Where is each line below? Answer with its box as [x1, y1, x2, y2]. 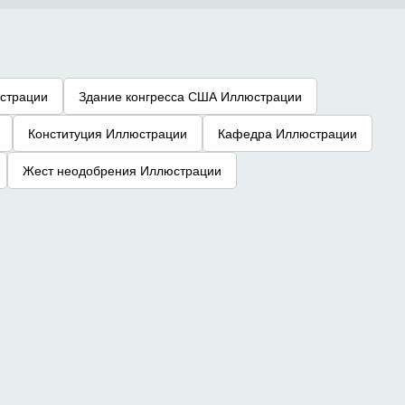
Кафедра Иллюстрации [218, 125, 357, 141]
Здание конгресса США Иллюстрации [79, 88, 302, 104]
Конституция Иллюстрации [28, 125, 187, 141]
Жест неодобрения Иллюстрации [23, 162, 221, 178]
